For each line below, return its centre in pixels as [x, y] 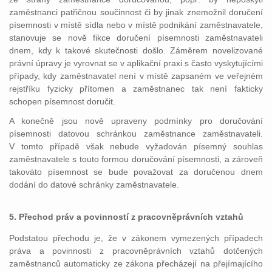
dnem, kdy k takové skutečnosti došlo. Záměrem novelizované [136, 50]
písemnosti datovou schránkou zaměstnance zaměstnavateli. [136, 134]
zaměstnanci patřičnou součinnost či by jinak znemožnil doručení [136, 12]
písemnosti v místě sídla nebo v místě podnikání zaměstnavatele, [136, 25]
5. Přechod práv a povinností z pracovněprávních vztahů [126, 217]
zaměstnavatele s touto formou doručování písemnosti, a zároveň [136, 159]
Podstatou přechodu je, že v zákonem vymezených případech [136, 238]
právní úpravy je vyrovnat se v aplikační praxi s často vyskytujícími [136, 63]
